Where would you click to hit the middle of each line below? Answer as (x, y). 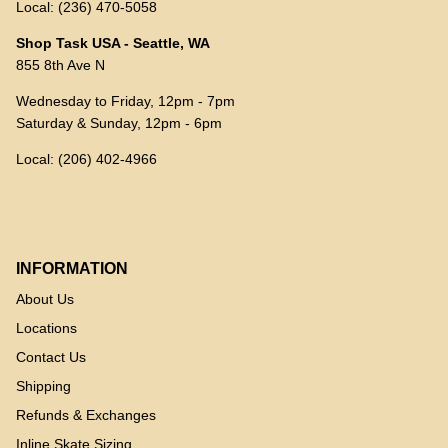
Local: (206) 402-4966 (86, 159)
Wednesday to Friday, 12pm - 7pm (125, 101)
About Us (45, 299)
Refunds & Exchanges (86, 415)
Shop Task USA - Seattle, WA (113, 43)
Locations (46, 328)
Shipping (43, 386)
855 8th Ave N (60, 65)
